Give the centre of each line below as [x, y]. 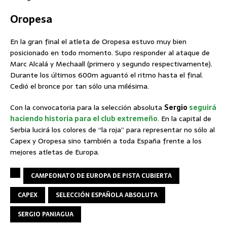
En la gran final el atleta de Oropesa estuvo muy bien [98, 42]
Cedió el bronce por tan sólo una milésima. [80, 86]
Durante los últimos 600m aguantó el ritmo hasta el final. [107, 75]
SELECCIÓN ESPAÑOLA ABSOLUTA [107, 195]
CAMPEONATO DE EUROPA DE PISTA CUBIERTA [101, 176]
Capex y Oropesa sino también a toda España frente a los [106, 141]
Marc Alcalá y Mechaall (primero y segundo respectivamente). [111, 64]
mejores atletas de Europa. [55, 152]
